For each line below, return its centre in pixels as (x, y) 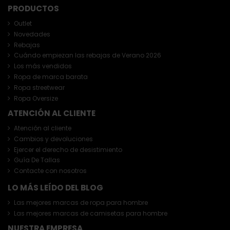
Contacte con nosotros (50, 171)
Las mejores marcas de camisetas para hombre (91, 214)
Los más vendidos (43, 66)
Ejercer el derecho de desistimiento (68, 149)
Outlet (23, 23)
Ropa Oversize (36, 98)
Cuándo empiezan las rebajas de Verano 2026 (88, 55)
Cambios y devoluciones (53, 139)
